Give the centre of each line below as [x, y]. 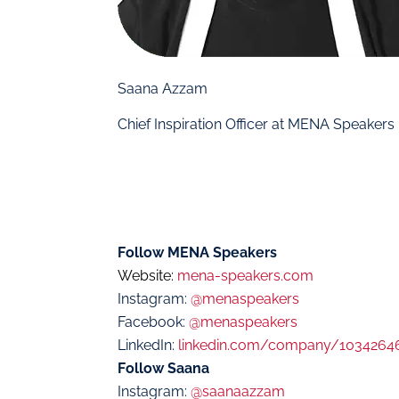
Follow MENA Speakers [197, 253]
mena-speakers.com [245, 276]
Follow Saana [163, 369]
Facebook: [153, 322]
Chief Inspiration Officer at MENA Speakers [256, 124]
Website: [147, 276]
